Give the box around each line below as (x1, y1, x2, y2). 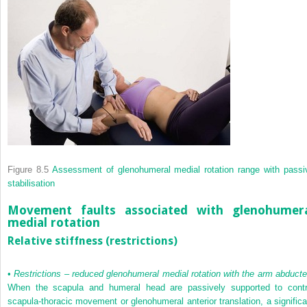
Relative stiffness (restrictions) (8, 234, 177, 248)
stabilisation (8, 177, 55, 188)
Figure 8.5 (8, 164, 49, 175)
